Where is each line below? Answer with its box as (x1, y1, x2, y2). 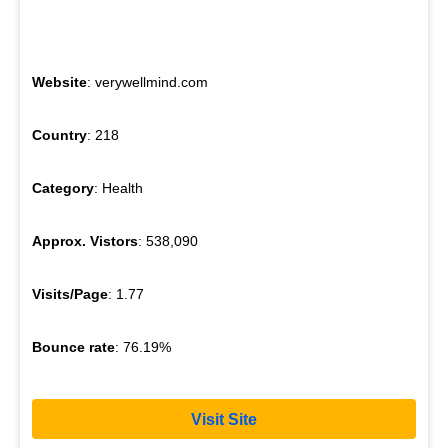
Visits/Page (32, 286, 108, 303)
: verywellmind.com (87, 74, 208, 91)
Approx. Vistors (32, 233, 138, 250)
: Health (94, 180, 143, 197)
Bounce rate (32, 339, 115, 356)
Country (32, 127, 87, 144)
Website (32, 74, 87, 91)
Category (32, 180, 94, 197)
